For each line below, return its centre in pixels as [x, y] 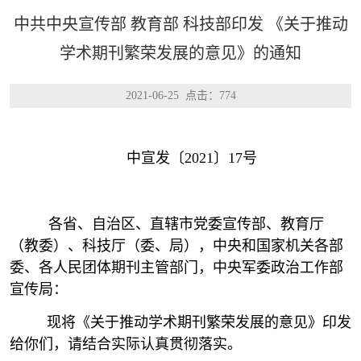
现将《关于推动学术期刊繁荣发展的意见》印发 [192, 322]
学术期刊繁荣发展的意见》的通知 [180, 53]
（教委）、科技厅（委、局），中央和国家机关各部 [176, 246]
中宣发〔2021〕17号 [192, 158]
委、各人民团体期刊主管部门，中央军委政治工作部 [176, 268]
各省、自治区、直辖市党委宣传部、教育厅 [178, 224]
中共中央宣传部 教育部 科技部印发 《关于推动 [180, 24]
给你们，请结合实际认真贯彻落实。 [126, 344]
